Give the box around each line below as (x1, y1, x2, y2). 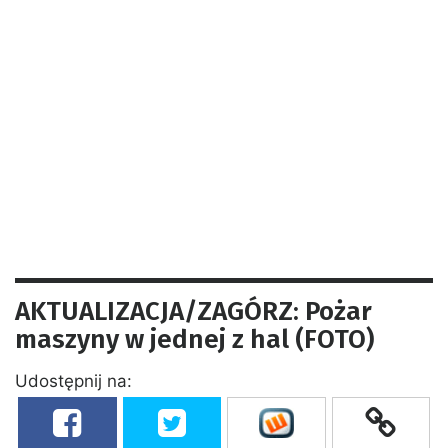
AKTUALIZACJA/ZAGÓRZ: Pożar (15, 295, 372, 327)
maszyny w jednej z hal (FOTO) (15, 323, 374, 355)
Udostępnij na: (15, 370, 132, 391)
